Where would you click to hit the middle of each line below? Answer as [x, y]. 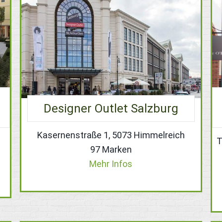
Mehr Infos [111, 164]
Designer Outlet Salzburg [111, 108]
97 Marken [111, 149]
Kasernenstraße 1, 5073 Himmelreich [111, 135]
